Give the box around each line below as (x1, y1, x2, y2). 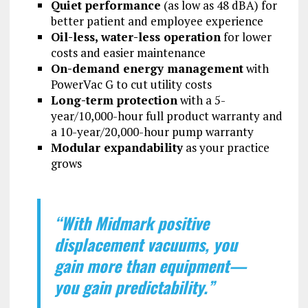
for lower (220, 28, 272, 45)
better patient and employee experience (50, 12, 263, 29)
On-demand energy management (50, 60, 243, 76)
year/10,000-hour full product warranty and (50, 107, 283, 124)
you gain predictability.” (54, 274, 214, 299)
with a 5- (177, 91, 225, 108)
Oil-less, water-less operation (50, 28, 221, 45)
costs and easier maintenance (50, 44, 206, 60)
